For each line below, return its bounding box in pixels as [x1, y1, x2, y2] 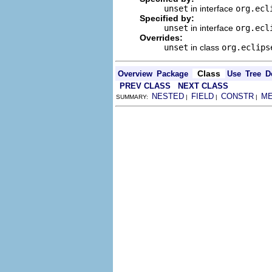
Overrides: [140, 32, 183, 42]
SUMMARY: [116, 93, 152, 100]
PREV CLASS [120, 81, 171, 90]
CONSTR [221, 91, 254, 101]
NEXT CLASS [178, 81, 228, 90]
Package [157, 69, 188, 78]
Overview [118, 69, 152, 78]
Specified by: [140, 13, 194, 23]
